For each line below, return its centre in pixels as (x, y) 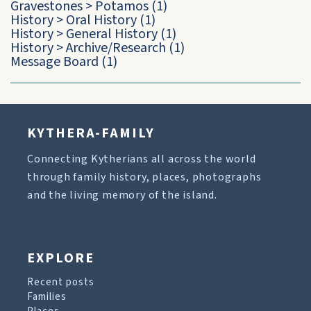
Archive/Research (116, 48)
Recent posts (61, 282)
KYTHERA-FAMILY (91, 133)
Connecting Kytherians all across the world (142, 159)
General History (112, 34)
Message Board (54, 62)
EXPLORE (61, 258)
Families (47, 297)
